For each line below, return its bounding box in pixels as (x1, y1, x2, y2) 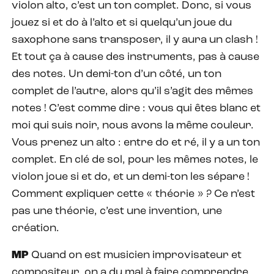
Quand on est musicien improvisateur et (31, 249, 242, 261)
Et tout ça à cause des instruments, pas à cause (12, 51, 259, 63)
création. (12, 222, 59, 234)
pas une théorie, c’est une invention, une (12, 205, 222, 217)
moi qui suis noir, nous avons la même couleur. (12, 119, 254, 131)
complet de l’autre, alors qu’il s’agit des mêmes (12, 85, 253, 97)
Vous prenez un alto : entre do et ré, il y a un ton (12, 136, 260, 149)
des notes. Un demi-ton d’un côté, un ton (12, 68, 221, 80)
